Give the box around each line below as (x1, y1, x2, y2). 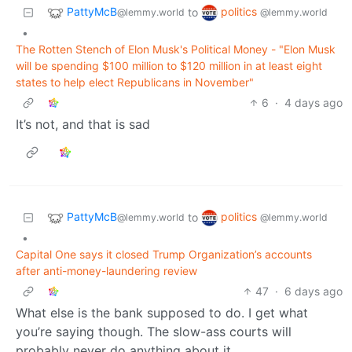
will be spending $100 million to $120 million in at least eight (16, 59, 322, 73)
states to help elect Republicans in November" (16, 75, 254, 90)
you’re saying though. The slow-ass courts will (16, 324, 291, 340)
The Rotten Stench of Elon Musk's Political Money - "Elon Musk (16, 42, 335, 57)
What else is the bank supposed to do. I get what (16, 305, 308, 321)
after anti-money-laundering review (16, 264, 197, 278)
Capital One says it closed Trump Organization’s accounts (16, 247, 312, 262)
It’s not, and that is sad (16, 116, 150, 133)
